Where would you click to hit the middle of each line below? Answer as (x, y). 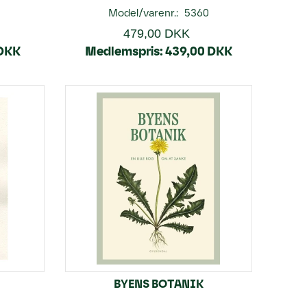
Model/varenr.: (144, 13)
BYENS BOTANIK (158, 284)
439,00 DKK (198, 51)
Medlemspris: (124, 51)
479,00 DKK (157, 33)
